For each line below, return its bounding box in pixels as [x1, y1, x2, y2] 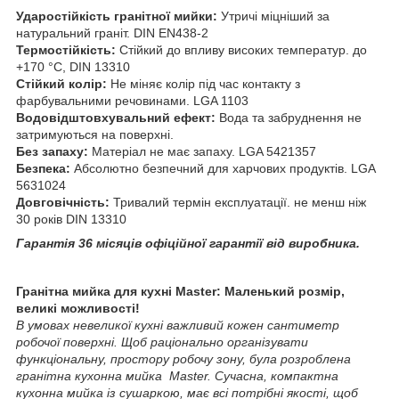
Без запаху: [16, 143, 88, 159]
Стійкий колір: [16, 76, 107, 91]
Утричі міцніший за [217, 8, 330, 23]
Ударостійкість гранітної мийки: [16, 8, 217, 23]
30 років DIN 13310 [16, 211, 126, 226]
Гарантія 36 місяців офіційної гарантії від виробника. [16, 235, 360, 250]
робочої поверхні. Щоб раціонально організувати [16, 334, 308, 349]
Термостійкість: [16, 42, 116, 57]
